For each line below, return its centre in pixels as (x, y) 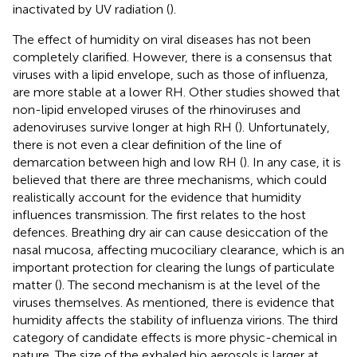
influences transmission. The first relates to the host (159, 215)
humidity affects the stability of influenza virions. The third (175, 320)
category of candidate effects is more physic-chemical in (175, 338)
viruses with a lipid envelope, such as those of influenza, (171, 75)
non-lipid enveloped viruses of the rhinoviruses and (157, 110)
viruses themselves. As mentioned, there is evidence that (174, 303)
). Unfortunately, (284, 127)
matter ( (35, 285)
